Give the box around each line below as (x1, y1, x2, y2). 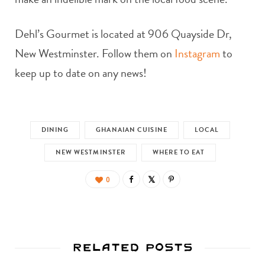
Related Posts (72, 231, 193, 262)
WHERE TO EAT (153, 147, 205, 157)
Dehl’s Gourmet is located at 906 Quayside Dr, (15, 24, 232, 43)
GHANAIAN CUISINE (96, 124, 167, 135)
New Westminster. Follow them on (15, 44, 174, 62)
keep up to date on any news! (15, 63, 147, 82)
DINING (41, 124, 69, 135)
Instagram (174, 44, 220, 62)
